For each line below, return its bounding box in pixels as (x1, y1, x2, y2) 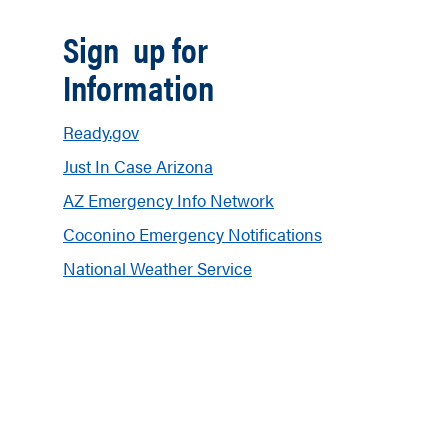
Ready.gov (63, 120, 139, 144)
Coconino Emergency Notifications (63, 222, 322, 246)
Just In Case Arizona (63, 154, 213, 178)
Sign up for (63, 24, 208, 73)
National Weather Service (63, 256, 252, 280)
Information (63, 62, 214, 111)
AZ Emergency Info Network (63, 188, 274, 212)
